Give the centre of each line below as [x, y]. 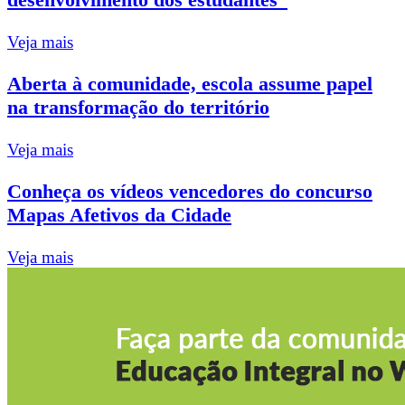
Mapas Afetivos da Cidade [119, 215]
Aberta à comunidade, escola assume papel [190, 84]
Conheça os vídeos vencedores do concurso [190, 192]
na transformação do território [138, 108]
